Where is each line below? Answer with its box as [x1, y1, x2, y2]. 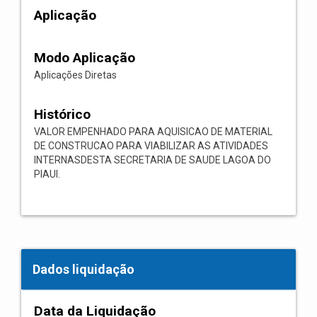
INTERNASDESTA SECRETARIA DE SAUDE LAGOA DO [34, 154, 271, 166]
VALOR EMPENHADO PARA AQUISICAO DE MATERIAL [34, 126, 272, 137]
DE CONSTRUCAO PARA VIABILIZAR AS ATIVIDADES [34, 140, 268, 151]
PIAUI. [34, 168, 60, 180]
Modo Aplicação [34, 50, 135, 66]
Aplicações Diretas [34, 69, 117, 81]
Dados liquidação [33, 262, 134, 277]
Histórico [34, 106, 91, 122]
